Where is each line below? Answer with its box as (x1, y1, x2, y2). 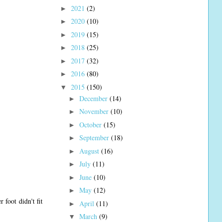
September (79, 133, 111, 143)
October (79, 119, 104, 129)
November (79, 107, 111, 116)
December (79, 93, 110, 103)
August (79, 146, 101, 156)
